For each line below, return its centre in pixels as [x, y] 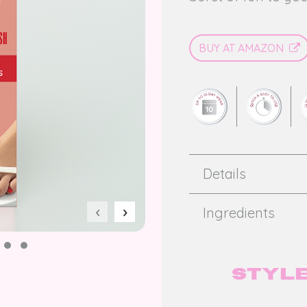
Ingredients [239, 212]
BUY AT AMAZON [244, 48]
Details [224, 173]
